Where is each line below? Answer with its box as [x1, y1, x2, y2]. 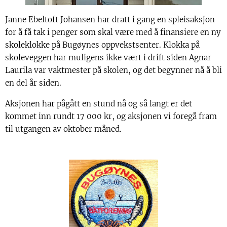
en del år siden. [5, 78, 61, 88]
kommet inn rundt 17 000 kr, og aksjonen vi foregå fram [5, 111, 217, 122]
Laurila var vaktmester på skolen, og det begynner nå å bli [5, 65, 222, 75]
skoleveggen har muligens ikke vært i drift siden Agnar [5, 53, 211, 63]
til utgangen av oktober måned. [5, 124, 122, 134]
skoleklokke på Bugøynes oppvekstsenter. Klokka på [5, 40, 200, 50]
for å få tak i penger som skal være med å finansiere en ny [5, 27, 221, 37]
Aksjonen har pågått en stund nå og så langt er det [5, 99, 192, 109]
